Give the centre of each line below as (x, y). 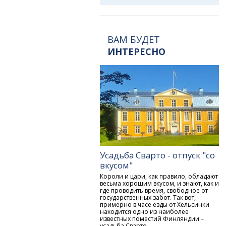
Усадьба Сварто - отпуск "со (158, 155)
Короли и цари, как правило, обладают (159, 176)
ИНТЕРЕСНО (137, 51)
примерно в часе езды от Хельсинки (155, 204)
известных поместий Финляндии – (152, 218)
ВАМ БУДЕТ (134, 39)
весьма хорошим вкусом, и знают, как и (160, 183)
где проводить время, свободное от (154, 190)
